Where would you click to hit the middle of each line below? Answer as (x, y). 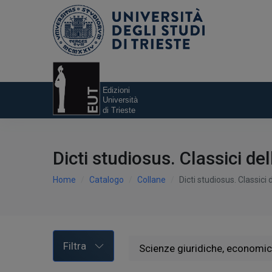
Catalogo (107, 180)
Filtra (75, 246)
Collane (151, 180)
